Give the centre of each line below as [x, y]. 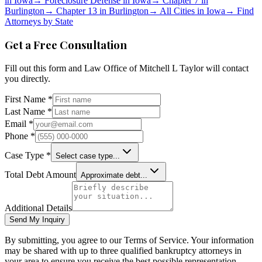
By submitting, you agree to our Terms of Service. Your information [129, 240]
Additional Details [38, 208]
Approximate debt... [114, 175]
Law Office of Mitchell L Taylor [144, 68]
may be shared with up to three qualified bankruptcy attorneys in [123, 251]
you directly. [27, 79]
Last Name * [28, 112]
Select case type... [88, 156]
